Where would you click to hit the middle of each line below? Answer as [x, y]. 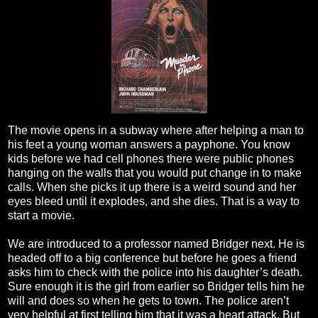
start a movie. [43, 216]
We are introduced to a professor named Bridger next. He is [156, 244]
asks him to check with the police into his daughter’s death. [155, 273]
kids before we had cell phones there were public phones [151, 159]
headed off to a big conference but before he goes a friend [152, 258]
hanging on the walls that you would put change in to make [155, 173]
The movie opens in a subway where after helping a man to [156, 131]
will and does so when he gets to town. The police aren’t [148, 301]
